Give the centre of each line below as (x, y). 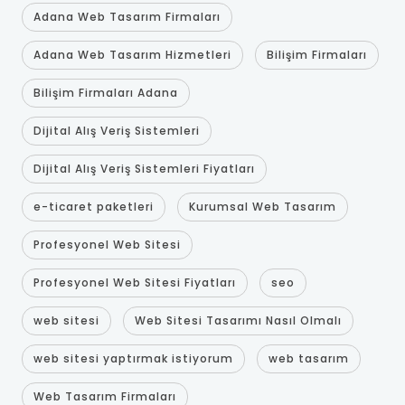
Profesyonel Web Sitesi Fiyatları (134, 282)
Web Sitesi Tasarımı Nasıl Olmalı (238, 320)
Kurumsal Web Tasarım (262, 206)
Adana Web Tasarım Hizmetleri (132, 54)
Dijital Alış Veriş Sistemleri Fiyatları (144, 168)
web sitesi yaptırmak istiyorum (133, 358)
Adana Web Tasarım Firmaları (127, 16)
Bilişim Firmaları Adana (105, 92)
